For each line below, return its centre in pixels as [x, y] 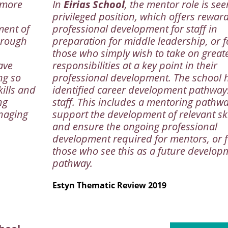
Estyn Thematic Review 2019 [109, 186]
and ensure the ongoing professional [135, 127]
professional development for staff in [135, 29]
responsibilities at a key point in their [135, 66]
